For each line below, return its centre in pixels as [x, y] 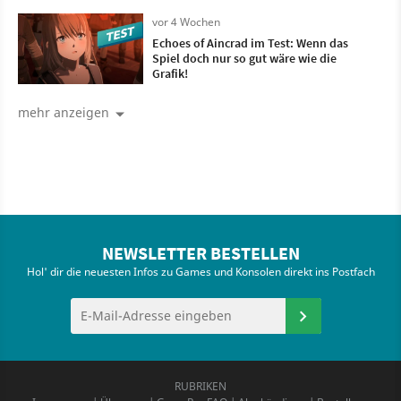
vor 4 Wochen [186, 22]
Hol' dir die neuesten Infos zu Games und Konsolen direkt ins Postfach [200, 272]
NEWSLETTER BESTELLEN [200, 253]
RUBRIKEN [200, 387]
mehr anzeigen [64, 113]
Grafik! [170, 74]
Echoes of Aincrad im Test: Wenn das [250, 43]
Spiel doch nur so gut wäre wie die [244, 59]
